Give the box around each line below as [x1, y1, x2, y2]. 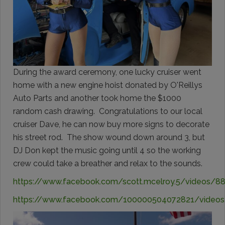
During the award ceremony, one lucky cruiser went [13, 67, 201, 77]
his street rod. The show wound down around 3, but [13, 133, 205, 142]
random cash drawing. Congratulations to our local [13, 106, 202, 116]
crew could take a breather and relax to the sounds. [13, 159, 202, 168]
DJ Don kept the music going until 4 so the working [13, 146, 201, 155]
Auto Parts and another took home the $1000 [13, 93, 181, 103]
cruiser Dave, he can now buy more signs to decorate [13, 120, 209, 129]
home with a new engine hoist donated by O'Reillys [13, 80, 202, 90]
